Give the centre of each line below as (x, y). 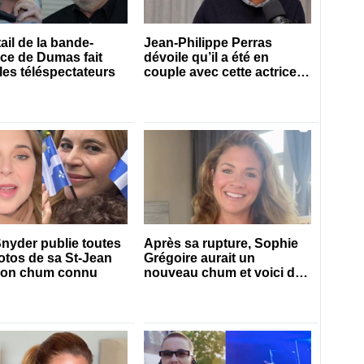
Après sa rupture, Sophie (221, 244)
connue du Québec (203, 87)
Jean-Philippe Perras (208, 43)
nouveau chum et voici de (223, 273)
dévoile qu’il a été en (207, 58)
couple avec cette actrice (221, 72)
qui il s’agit (177, 288)
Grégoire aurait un (200, 258)
